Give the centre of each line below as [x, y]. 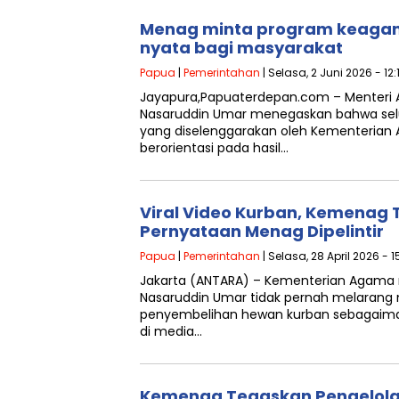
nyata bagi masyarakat [241, 48]
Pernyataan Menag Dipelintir [262, 231]
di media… [171, 331]
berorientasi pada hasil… [214, 148]
